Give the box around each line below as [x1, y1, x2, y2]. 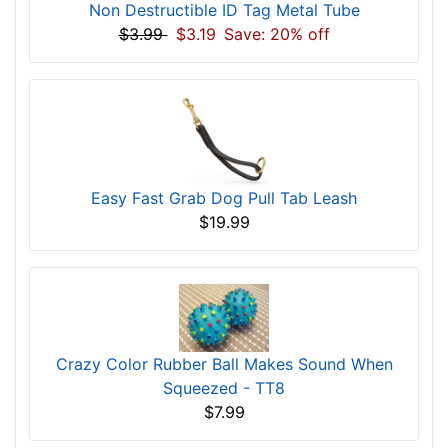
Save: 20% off [223, 23, 330, 44]
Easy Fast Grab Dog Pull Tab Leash [91, 187, 357, 208]
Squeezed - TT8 [163, 377, 285, 398]
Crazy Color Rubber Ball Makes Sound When [55, 353, 393, 374]
